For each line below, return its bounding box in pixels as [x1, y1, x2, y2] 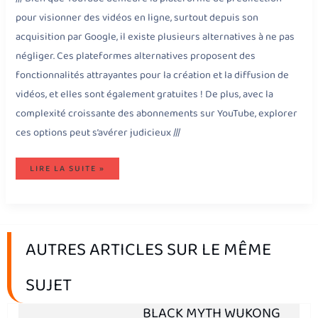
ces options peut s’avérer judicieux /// [16, 124, 181, 141]
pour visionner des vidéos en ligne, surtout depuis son [16, 9, 259, 26]
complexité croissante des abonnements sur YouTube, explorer [16, 104, 298, 122]
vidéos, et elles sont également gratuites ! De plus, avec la [16, 85, 274, 103]
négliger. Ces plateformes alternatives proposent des [16, 47, 256, 65]
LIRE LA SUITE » [30, 162, 106, 176]
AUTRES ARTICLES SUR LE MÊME [26, 236, 271, 265]
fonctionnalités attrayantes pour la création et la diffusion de [16, 66, 290, 84]
